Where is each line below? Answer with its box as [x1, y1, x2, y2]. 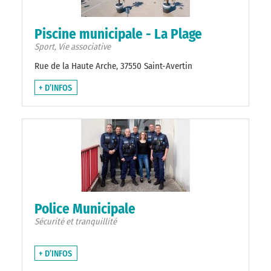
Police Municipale [34, 200, 135, 218]
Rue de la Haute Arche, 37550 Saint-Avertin [34, 60, 192, 72]
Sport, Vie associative [34, 42, 111, 53]
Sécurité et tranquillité [34, 217, 117, 227]
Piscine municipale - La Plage [34, 25, 202, 43]
